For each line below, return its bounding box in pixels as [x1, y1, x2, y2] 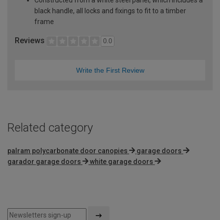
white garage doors [90, 157, 154, 165]
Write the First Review [76, 66, 144, 74]
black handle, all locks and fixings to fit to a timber [34, 6, 186, 15]
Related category [7, 120, 93, 135]
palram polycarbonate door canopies [7, 146, 128, 155]
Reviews [15, 35, 47, 45]
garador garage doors [7, 157, 81, 165]
